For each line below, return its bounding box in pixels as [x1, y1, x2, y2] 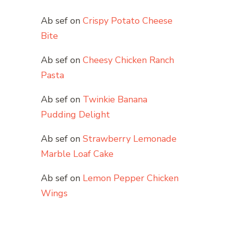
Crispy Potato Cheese [83, 15, 173, 27]
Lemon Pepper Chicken [83, 172, 179, 185]
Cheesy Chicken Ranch [83, 54, 174, 67]
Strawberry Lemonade [83, 133, 177, 145]
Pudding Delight [41, 108, 110, 121]
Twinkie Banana [83, 93, 147, 106]
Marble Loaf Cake [41, 148, 114, 160]
